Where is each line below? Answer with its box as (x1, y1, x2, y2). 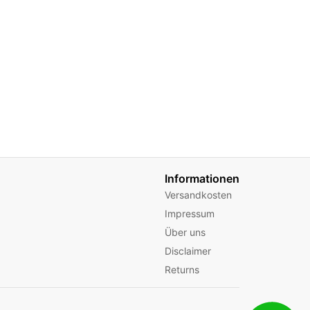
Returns (165, 264, 199, 275)
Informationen (165, 172, 239, 185)
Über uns (165, 226, 206, 238)
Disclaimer (165, 245, 211, 257)
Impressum (165, 208, 215, 219)
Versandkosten (165, 189, 232, 201)
